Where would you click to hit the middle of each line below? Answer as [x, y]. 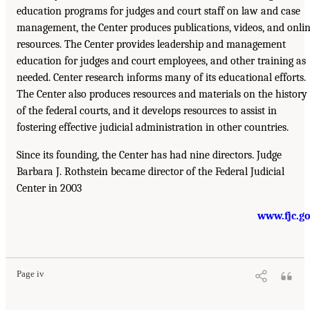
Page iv [30, 274]
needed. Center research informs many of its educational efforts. [161, 78]
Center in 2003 [49, 189]
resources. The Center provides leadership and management [151, 45]
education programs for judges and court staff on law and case [158, 11]
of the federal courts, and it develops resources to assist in [147, 111]
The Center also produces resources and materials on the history [162, 94]
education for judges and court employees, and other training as [161, 61]
